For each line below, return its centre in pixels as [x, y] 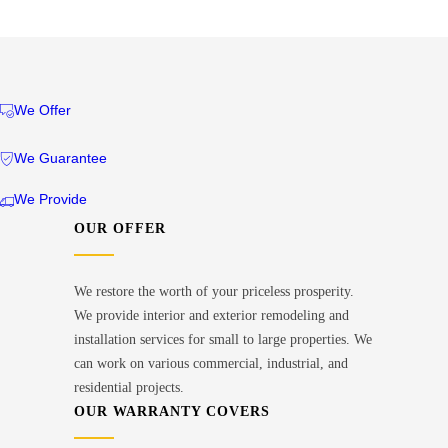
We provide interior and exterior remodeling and [211, 316]
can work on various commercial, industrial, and [211, 364]
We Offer [42, 110]
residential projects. [129, 388]
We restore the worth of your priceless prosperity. [214, 292]
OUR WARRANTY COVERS [172, 412]
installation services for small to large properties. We [223, 340]
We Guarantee [60, 158]
